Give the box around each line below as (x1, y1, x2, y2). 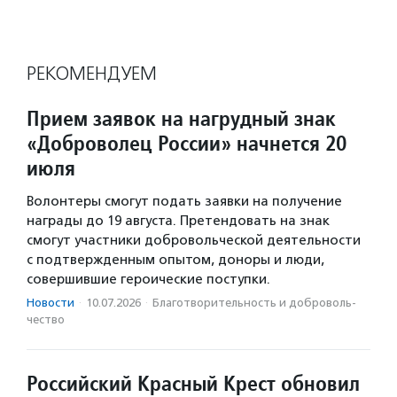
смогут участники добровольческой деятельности (27, 232, 361, 249)
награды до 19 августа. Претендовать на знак (27, 213, 330, 230)
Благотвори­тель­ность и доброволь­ (152, 296, 356, 310)
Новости (27, 296, 74, 310)
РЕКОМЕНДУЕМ (27, 62, 157, 86)
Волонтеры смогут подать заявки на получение (27, 193, 342, 210)
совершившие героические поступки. (27, 271, 270, 288)
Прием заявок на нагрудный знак (27, 105, 336, 133)
